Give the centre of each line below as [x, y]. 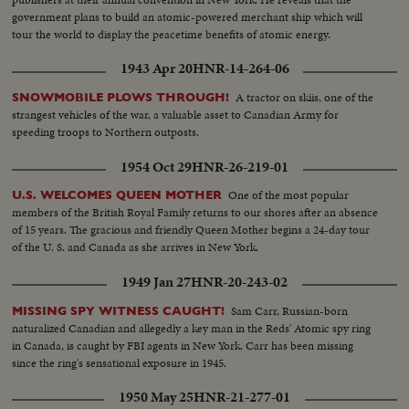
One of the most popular [289, 195]
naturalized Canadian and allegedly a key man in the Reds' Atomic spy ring [192, 328]
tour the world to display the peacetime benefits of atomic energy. [172, 35]
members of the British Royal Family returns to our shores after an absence [195, 213]
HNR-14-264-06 [241, 69]
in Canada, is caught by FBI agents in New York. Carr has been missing [183, 345]
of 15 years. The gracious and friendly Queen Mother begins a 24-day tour [191, 230]
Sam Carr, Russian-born [290, 310]
